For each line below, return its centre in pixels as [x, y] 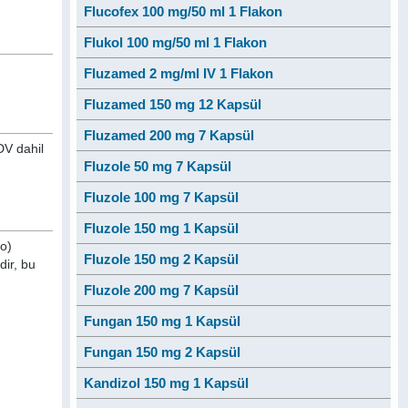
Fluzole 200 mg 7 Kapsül [161, 290]
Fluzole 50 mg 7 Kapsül [157, 166]
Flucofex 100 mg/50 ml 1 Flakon [183, 11]
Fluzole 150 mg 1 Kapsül [161, 228]
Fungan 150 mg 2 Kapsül [162, 352]
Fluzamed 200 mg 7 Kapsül [168, 135]
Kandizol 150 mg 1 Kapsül [166, 383]
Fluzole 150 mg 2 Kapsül [161, 259]
